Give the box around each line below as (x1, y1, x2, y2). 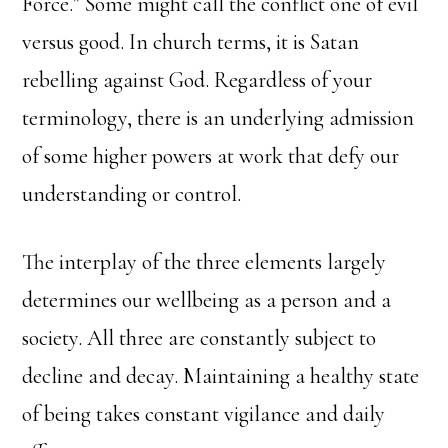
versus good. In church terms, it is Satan (22, 28, 360, 55)
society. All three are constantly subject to (22, 324, 377, 351)
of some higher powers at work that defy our (22, 142, 400, 169)
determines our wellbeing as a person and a (22, 286, 392, 313)
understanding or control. (22, 180, 247, 207)
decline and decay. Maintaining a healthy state (22, 362, 420, 389)
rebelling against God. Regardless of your (22, 66, 373, 93)
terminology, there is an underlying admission (22, 104, 415, 131)
